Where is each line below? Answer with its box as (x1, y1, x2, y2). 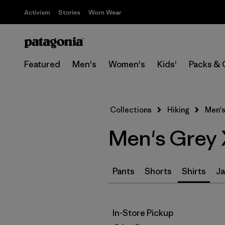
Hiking (167, 105, 189, 115)
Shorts (145, 166, 172, 177)
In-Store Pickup (113, 207, 173, 218)
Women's (108, 59, 145, 70)
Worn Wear (88, 8, 122, 17)
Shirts (182, 166, 206, 177)
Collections (110, 105, 152, 115)
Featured (24, 59, 60, 70)
